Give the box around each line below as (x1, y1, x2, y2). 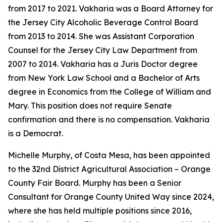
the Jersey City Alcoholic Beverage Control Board (8, 17, 198, 27)
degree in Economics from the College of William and (8, 87, 211, 97)
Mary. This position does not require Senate (8, 101, 172, 111)
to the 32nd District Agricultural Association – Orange (8, 164, 211, 174)
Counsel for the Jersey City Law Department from (8, 45, 197, 55)
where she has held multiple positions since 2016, (8, 206, 192, 216)
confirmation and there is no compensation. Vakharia (8, 114, 210, 124)
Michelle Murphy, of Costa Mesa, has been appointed (8, 150, 210, 160)
